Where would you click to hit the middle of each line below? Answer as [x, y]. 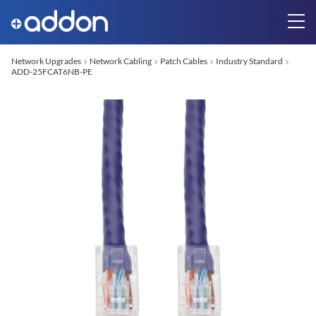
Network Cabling [121, 61]
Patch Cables [184, 61]
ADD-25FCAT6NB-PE [52, 72]
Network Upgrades [46, 61]
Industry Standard [249, 61]
